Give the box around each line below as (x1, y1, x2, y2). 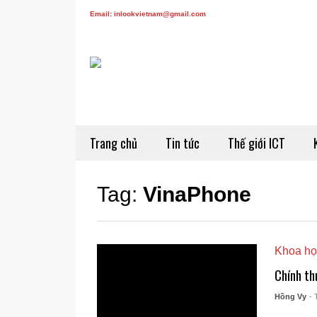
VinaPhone (143, 183, 251, 206)
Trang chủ (90, 134, 137, 152)
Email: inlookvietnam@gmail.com (90, 10, 206, 18)
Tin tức (166, 134, 200, 152)
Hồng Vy (274, 292, 306, 301)
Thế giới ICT (228, 134, 285, 152)
